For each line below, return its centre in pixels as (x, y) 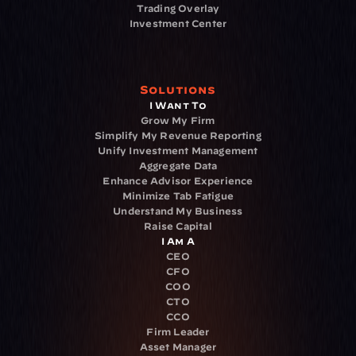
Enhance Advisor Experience (178, 180)
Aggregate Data (178, 165)
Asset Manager (178, 346)
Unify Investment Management (178, 150)
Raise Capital (178, 226)
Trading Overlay (178, 8)
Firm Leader (178, 331)
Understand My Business (178, 211)
